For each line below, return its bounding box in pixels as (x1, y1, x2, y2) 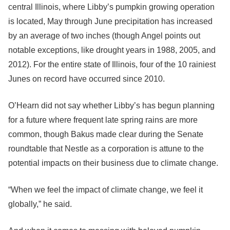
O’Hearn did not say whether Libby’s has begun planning (8, 101, 215, 110)
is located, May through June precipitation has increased (8, 17, 213, 26)
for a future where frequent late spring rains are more (8, 116, 198, 124)
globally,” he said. (8, 200, 72, 208)
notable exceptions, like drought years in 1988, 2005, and (8, 46, 216, 54)
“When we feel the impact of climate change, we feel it (8, 185, 203, 194)
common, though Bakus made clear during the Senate (8, 130, 203, 139)
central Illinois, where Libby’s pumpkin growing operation (8, 3, 215, 11)
